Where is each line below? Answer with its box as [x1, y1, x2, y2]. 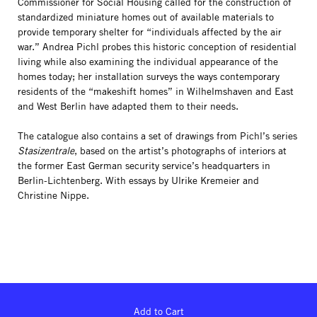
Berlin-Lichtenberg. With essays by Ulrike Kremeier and [18, 174, 259, 187]
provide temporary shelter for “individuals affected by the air [18, 25, 282, 38]
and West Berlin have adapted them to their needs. [18, 100, 238, 113]
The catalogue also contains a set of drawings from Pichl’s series [18, 129, 297, 142]
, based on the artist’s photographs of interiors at [74, 144, 287, 157]
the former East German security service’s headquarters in [18, 159, 270, 172]
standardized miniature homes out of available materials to [18, 11, 274, 23]
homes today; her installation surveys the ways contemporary [18, 70, 279, 83]
